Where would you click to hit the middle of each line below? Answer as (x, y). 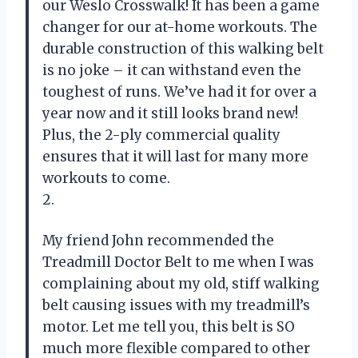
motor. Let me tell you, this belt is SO (169, 326)
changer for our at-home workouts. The (180, 27)
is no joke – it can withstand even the (172, 70)
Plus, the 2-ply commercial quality (161, 135)
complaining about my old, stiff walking (181, 283)
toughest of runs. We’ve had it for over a (179, 91)
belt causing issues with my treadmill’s (176, 305)
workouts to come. (106, 178)
